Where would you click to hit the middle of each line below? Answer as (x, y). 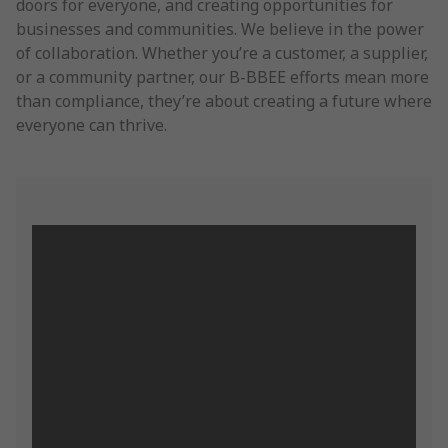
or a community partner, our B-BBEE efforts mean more (222, 77)
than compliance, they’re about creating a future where (224, 101)
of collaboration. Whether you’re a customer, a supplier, (222, 53)
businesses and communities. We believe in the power (220, 29)
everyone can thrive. (91, 125)
